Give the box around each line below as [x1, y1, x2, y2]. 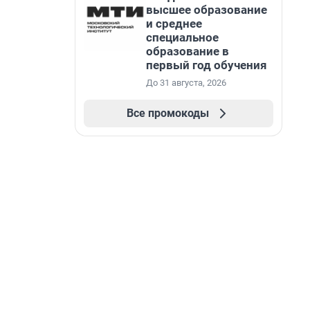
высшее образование [146, 3, 267, 17]
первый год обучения [146, 58, 267, 72]
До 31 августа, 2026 [146, 77, 226, 88]
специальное [146, 30, 219, 44]
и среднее [146, 17, 202, 30]
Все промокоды [126, 107, 209, 120]
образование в [146, 44, 229, 58]
